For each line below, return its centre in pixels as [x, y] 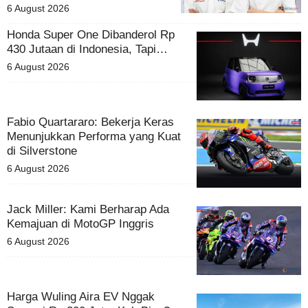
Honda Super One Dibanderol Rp [91, 34]
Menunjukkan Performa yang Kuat [94, 136]
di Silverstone [42, 151]
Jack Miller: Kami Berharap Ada [88, 209]
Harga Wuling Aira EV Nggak [81, 296]
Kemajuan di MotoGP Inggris [80, 223]
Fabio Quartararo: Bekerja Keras [90, 122]
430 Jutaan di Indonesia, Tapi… [87, 49]
